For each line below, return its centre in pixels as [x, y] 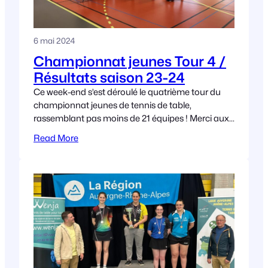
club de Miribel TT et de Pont [90, 132]
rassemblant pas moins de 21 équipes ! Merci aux [131, 118]
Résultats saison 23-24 [109, 78]
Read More [56, 138]
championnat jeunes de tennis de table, [112, 105]
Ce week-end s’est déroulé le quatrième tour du [127, 92]
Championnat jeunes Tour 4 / [130, 62]
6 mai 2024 [54, 41]
